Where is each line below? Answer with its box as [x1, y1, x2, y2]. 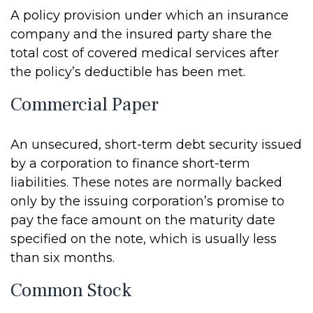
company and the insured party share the [10, 27, 272, 42]
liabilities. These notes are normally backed [10, 175, 282, 190]
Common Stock [10, 278, 131, 303]
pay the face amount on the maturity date [10, 212, 275, 228]
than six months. [10, 250, 115, 265]
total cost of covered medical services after [10, 45, 279, 61]
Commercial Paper [10, 92, 159, 117]
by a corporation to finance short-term [10, 156, 250, 171]
